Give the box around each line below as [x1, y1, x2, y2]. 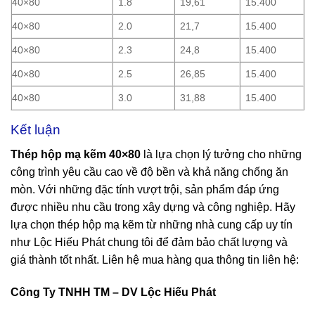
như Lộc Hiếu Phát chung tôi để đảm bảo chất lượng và [11, 236, 288, 248]
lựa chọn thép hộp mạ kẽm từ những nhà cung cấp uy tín [11, 218, 292, 231]
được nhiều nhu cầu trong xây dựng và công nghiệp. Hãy [11, 200, 295, 213]
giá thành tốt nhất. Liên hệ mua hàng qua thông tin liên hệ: [11, 253, 299, 266]
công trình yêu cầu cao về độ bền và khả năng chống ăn [11, 165, 288, 178]
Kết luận [11, 122, 60, 138]
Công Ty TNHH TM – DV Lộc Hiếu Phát [11, 285, 216, 298]
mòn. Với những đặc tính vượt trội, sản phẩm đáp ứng [11, 183, 279, 195]
